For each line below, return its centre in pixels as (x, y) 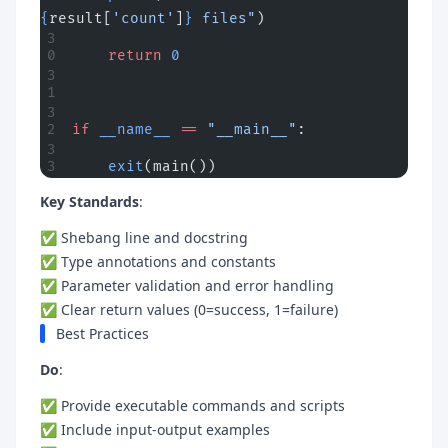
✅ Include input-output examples (155, 429)
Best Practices (102, 333)
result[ (80, 18)
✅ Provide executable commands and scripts (192, 405)
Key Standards (89, 201)
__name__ (130, 129)
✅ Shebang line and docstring (144, 237)
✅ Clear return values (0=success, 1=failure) (189, 309)
